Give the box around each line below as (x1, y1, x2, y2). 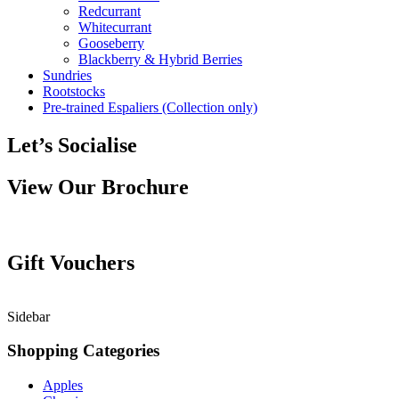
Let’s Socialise (7, 133, 137, 157)
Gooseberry (78, 36, 144, 51)
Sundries (43, 68, 92, 83)
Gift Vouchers (7, 250, 134, 274)
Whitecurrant (78, 20, 151, 35)
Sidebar (7, 308, 50, 324)
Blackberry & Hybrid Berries (78, 52, 242, 67)
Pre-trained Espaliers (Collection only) (43, 100, 257, 115)
